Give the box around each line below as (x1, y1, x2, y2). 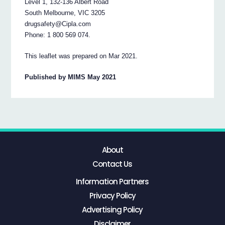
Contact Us (92, 159, 133, 170)
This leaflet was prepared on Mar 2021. (25, 52, 138, 60)
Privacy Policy (89, 190, 136, 201)
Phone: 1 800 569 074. (25, 31, 91, 39)
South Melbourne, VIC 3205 (25, 9, 105, 17)
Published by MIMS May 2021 (25, 73, 117, 81)
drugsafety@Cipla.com (25, 20, 91, 28)
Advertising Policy (82, 204, 143, 215)
